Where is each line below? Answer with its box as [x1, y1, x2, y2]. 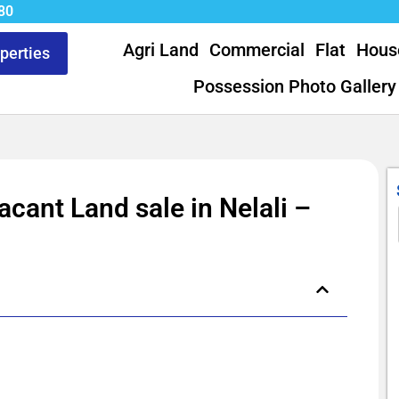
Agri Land [122, 39, 199, 61]
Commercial [208, 39, 305, 61]
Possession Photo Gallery [193, 76, 397, 97]
